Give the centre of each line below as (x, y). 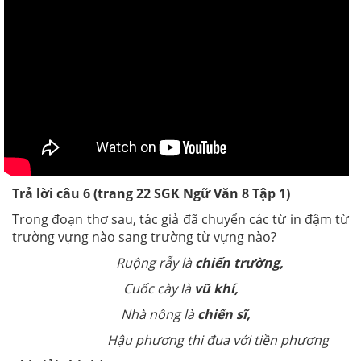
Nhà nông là (154, 315)
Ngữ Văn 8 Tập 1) (235, 194)
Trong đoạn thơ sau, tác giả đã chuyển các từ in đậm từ (180, 220)
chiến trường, (239, 263)
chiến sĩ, (224, 315)
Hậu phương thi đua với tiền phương (180, 340)
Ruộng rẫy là (136, 263)
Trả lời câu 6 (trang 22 (83, 194)
